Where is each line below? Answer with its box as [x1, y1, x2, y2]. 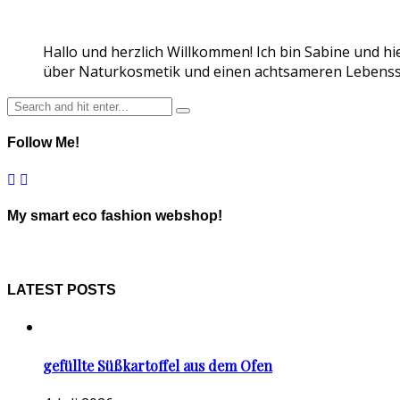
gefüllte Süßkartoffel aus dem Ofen [43, 355, 272, 375]
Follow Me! [7, 134, 79, 150]
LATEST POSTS [7, 282, 116, 298]
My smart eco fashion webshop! [7, 208, 222, 224]
